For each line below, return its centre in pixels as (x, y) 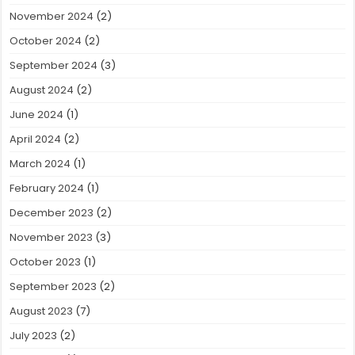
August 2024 (42, 90)
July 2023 (34, 336)
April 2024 (36, 139)
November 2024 (52, 17)
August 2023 (42, 311)
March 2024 (40, 164)
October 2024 (46, 41)
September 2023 (53, 287)
